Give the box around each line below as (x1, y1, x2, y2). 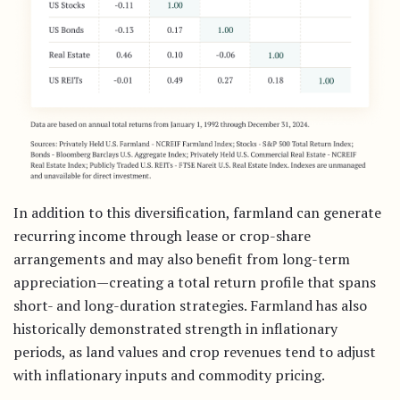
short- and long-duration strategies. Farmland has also (13, 296, 367, 316)
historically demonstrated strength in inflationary (13, 319, 337, 339)
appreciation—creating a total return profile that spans (13, 272, 376, 293)
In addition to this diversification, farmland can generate (13, 203, 381, 223)
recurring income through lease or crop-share (13, 226, 311, 246)
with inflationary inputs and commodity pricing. (13, 365, 325, 386)
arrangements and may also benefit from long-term (13, 249, 350, 270)
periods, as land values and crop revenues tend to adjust (13, 342, 376, 362)
